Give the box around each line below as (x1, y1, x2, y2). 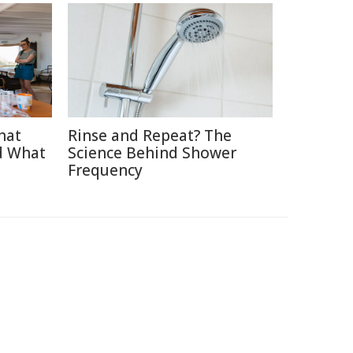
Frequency (68, 160, 143, 180)
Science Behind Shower (68, 143, 236, 163)
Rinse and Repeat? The (68, 125, 232, 146)
